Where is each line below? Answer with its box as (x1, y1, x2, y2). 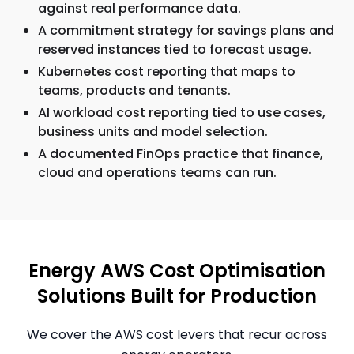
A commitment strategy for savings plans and (38, 21, 334, 40)
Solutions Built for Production (37, 283, 317, 309)
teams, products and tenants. (38, 81, 231, 100)
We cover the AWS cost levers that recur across (27, 326, 327, 344)
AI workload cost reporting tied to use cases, (38, 104, 326, 122)
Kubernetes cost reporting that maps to (38, 62, 296, 81)
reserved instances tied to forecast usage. (38, 40, 311, 58)
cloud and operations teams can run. (38, 164, 277, 182)
